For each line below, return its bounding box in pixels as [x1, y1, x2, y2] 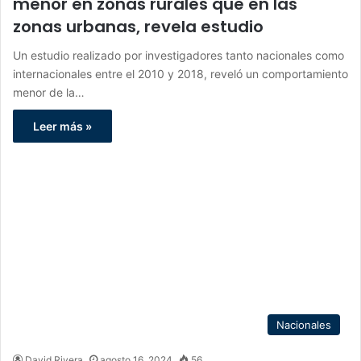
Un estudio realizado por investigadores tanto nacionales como [13, 48, 344, 62]
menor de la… [13, 85, 85, 99]
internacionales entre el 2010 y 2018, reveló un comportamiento [13, 66, 348, 81]
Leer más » [33, 118, 92, 133]
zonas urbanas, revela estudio [13, 15, 263, 38]
